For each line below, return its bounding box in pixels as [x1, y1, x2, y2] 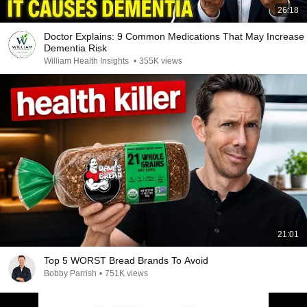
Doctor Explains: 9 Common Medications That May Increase [44, 31, 304, 42]
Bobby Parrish [44, 269, 97, 278]
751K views [105, 269, 148, 278]
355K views [139, 56, 182, 66]
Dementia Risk [44, 42, 107, 53]
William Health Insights [44, 56, 131, 66]
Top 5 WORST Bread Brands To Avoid [44, 255, 208, 266]
